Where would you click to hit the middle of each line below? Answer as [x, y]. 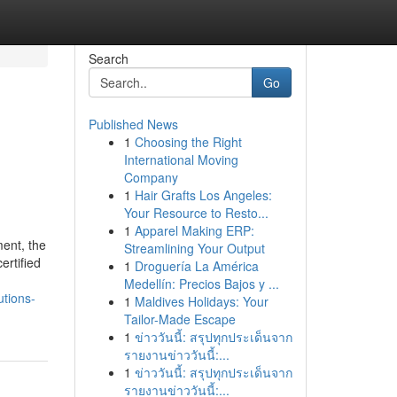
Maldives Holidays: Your [201, 301]
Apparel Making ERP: [194, 230]
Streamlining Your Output [194, 248]
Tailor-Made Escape [179, 319]
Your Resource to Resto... [196, 213]
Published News [133, 124]
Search [108, 58]
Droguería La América [196, 266]
